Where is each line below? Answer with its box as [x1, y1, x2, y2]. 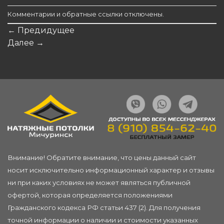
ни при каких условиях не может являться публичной [7, 178, 190, 187]
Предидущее [15, 25, 74, 35]
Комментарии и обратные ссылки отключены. [7, 10, 164, 18]
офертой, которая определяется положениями [7, 191, 172, 199]
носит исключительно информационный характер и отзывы [7, 166, 214, 174]
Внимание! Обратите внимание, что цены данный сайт [7, 153, 196, 162]
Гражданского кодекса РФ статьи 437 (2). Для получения [7, 203, 200, 212]
